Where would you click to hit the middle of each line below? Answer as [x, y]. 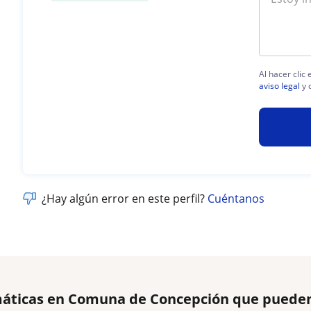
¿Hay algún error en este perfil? [125, 199]
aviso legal [280, 85]
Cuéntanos [236, 199]
